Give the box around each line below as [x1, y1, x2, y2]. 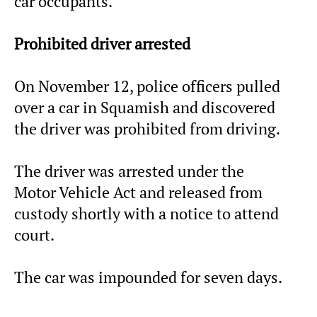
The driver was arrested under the [14, 161, 244, 181]
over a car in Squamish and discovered [14, 97, 275, 117]
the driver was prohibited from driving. [14, 118, 280, 139]
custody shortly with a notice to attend [14, 203, 279, 224]
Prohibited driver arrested [14, 33, 190, 54]
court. [14, 224, 54, 245]
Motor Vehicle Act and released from [14, 182, 263, 202]
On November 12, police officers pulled [14, 76, 280, 96]
